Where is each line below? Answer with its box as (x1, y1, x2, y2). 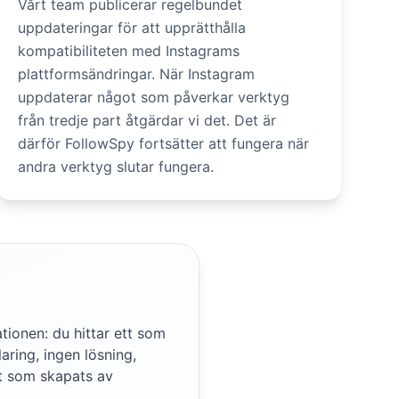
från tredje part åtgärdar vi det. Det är (17, 111, 276, 129)
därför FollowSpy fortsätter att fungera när (17, 134, 309, 152)
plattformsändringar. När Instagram (17, 65, 255, 83)
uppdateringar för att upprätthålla (17, 19, 246, 37)
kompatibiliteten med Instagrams (17, 42, 240, 60)
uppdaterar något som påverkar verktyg (17, 88, 289, 106)
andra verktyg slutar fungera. (17, 158, 214, 175)
